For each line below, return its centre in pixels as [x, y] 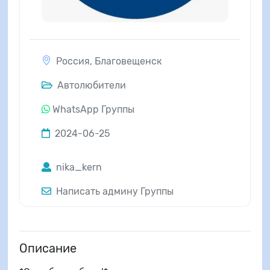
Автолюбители [90, 85]
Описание [48, 248]
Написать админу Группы [113, 191]
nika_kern [77, 167]
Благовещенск [128, 61]
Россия [73, 61]
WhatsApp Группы [93, 109]
